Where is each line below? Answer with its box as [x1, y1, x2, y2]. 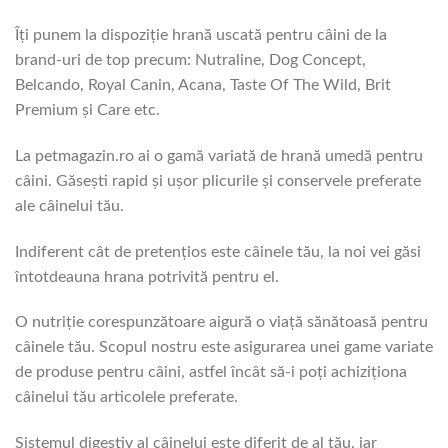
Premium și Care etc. [15, 102, 160, 119]
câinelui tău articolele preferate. [15, 389, 238, 406]
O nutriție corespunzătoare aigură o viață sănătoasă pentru [15, 314, 428, 331]
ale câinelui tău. [15, 197, 124, 214]
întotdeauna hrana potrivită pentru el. [15, 268, 279, 285]
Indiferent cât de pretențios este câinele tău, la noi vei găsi [15, 243, 421, 260]
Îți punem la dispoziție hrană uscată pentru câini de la [15, 27, 387, 44]
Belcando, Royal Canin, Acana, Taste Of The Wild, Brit [15, 77, 391, 94]
